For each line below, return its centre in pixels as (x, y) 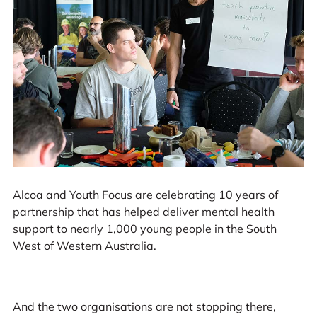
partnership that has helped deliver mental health (143, 212)
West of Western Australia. (84, 246)
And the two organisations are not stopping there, (144, 306)
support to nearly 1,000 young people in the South (144, 229)
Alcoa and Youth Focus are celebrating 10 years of (145, 195)
